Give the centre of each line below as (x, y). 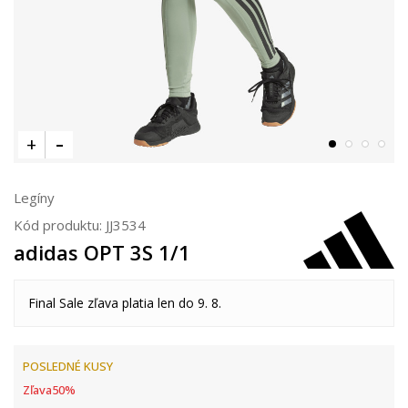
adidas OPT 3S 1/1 (102, 252)
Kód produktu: (60, 225)
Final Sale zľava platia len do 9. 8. (125, 303)
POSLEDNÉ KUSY (68, 366)
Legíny (34, 198)
